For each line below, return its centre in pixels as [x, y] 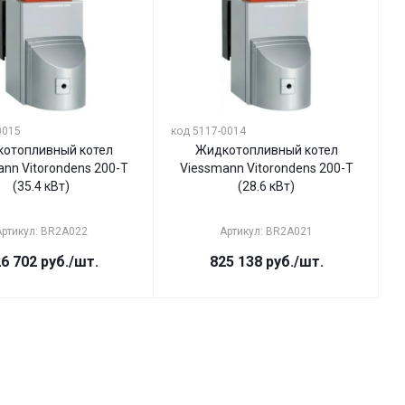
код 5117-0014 [208, 131]
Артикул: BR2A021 [266, 231]
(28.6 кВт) [266, 186]
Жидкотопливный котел [266, 150]
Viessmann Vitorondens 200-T [266, 168]
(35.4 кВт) [41, 186]
